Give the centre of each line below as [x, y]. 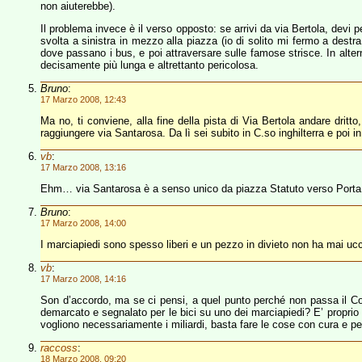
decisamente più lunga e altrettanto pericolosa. [149, 65]
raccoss [59, 348]
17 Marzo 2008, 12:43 [83, 99]
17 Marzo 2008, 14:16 [83, 279]
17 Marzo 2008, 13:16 [83, 167]
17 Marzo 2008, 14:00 [83, 223]
